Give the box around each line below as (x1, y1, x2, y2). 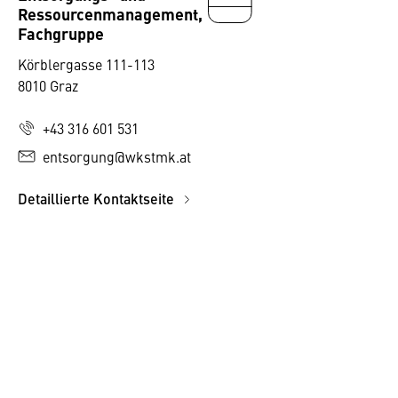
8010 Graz (18, 76, 78, 95)
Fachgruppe (18, 21, 104, 44)
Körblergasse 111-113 (18, 54, 155, 74)
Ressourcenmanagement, (18, 2, 203, 25)
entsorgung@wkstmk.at (43, 147, 191, 166)
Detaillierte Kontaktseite (18, 188, 178, 209)
